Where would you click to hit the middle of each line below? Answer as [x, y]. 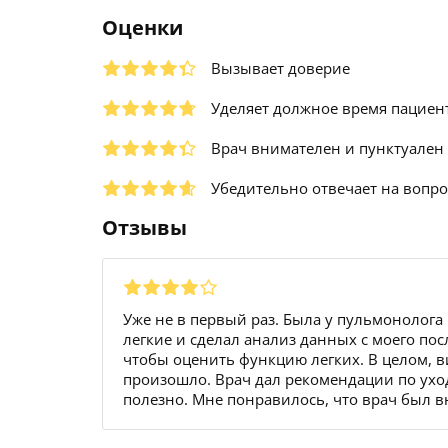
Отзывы [144, 227]
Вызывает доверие [280, 68]
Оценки [142, 27]
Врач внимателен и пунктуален [327, 148]
